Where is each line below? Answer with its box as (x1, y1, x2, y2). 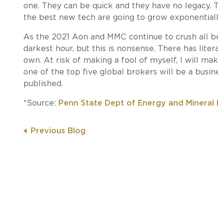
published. (23, 79, 63, 88)
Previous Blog (31, 126, 86, 135)
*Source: (23, 98, 58, 108)
